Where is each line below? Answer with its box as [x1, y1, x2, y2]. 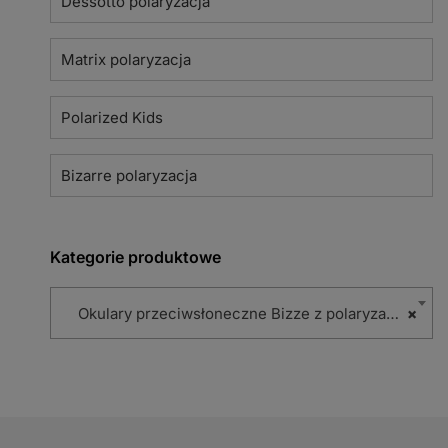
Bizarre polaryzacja [61, 166, 197, 186]
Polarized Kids [61, 108, 163, 128]
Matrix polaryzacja [61, 50, 191, 70]
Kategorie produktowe [50, 247, 221, 268]
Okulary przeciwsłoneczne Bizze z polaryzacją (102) [66, 304, 386, 324]
